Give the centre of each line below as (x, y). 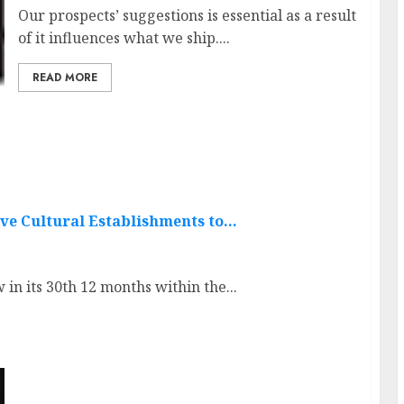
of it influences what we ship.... (124, 38)
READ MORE (64, 78)
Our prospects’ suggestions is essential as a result (187, 16)
